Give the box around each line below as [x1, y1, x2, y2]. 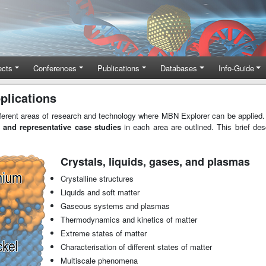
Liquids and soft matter [60, 186, 140, 198]
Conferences [33, 62, 77, 74]
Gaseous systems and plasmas [60, 200, 170, 212]
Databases [160, 62, 198, 74]
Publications [97, 62, 140, 74]
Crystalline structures [60, 173, 134, 185]
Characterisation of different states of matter [60, 241, 212, 253]
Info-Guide [218, 62, 254, 74]
